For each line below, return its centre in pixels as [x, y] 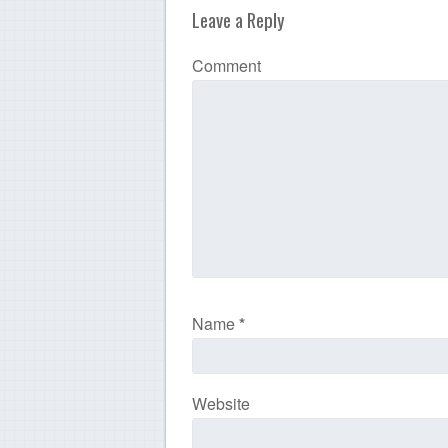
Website [220, 404]
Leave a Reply [238, 19]
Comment [226, 66]
